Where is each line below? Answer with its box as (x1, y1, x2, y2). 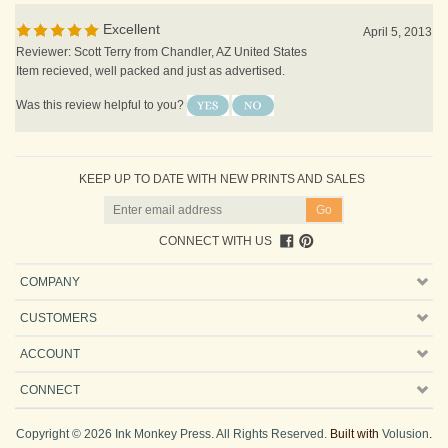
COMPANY (20, 253, 80, 267)
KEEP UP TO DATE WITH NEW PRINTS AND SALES (78, 150, 365, 164)
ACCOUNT (20, 325, 80, 339)
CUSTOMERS (20, 289, 97, 303)
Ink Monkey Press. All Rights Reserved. (112, 405, 327, 419)
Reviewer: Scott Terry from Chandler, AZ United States (16, 23, 307, 37)
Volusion (382, 405, 429, 419)
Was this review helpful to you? (16, 75, 187, 90)
